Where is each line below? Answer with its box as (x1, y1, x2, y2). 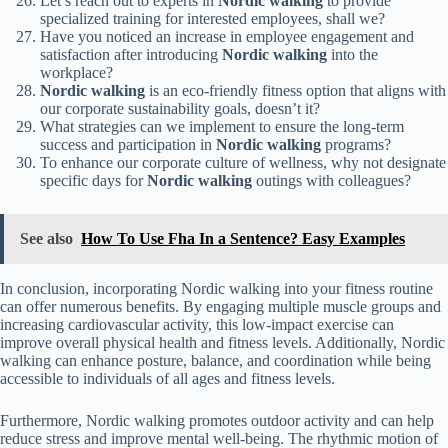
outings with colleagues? (252, 172, 411, 190)
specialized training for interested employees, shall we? (40, 10, 385, 28)
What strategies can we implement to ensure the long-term (40, 118, 404, 136)
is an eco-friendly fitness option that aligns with (145, 82, 446, 100)
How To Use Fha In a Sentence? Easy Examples (81, 230, 405, 248)
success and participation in (40, 136, 216, 154)
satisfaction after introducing (40, 46, 222, 64)
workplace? (40, 64, 113, 82)
